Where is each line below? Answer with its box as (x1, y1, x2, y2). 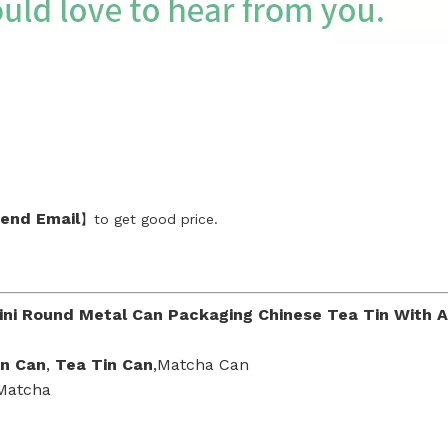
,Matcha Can (153, 355, 249, 374)
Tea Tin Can (55, 355, 153, 374)
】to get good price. (80, 211, 218, 227)
